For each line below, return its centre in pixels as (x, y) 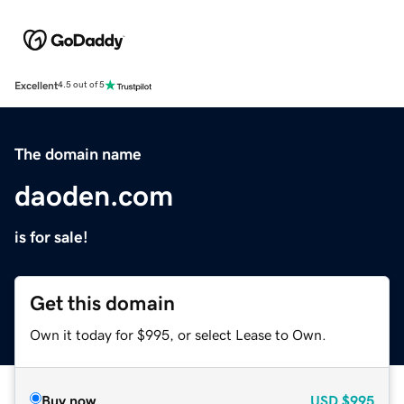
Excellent (36, 85)
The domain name (78, 154)
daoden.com (94, 195)
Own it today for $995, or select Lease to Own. (178, 334)
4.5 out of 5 (81, 85)
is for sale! (51, 237)
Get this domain (102, 303)
